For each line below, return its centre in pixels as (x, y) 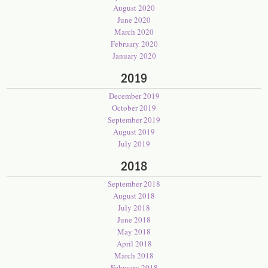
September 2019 (134, 120)
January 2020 (134, 56)
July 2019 (134, 144)
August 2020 (134, 8)
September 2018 (134, 184)
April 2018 (134, 243)
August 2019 (134, 132)
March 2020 (134, 32)
